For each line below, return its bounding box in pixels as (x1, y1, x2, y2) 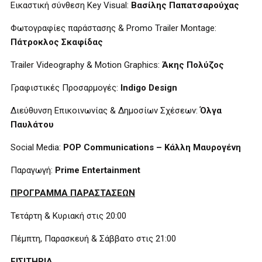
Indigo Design (120, 82, 177, 93)
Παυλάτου (11, 119, 54, 130)
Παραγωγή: (11, 165, 55, 175)
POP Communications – (63, 142, 164, 153)
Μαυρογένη (193, 142, 241, 153)
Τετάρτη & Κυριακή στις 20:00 (11, 211, 126, 221)
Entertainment (82, 165, 140, 175)
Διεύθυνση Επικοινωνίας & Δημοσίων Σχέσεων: (11, 105, 200, 116)
